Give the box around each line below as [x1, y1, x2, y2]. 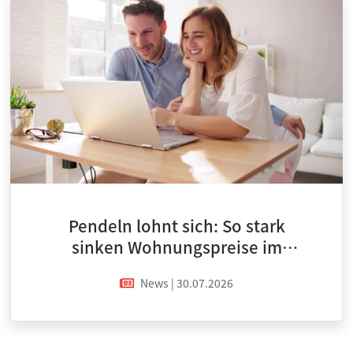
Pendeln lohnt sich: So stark [68, 213, 285, 237]
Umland [146, 255, 207, 280]
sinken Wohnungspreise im [71, 234, 282, 258]
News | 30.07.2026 [140, 274, 233, 291]
